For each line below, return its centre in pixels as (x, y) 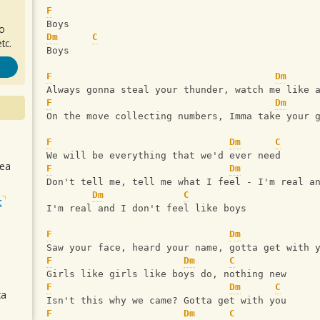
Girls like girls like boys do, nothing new (166, 274)
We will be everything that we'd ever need (164, 156)
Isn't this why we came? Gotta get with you (166, 301)
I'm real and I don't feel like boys (146, 209)
